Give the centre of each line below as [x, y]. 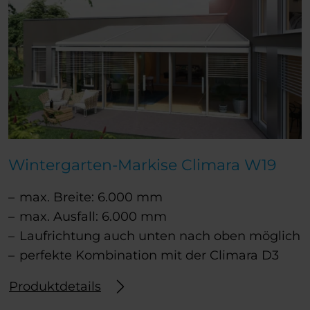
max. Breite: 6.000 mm [91, 198]
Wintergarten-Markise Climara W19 [142, 165]
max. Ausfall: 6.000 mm [93, 217]
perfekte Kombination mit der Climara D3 [149, 256]
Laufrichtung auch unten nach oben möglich [160, 236]
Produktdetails [55, 286]
